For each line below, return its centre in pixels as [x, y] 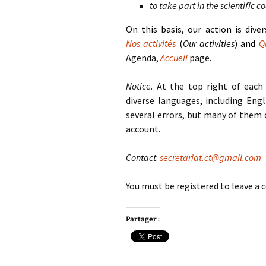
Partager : [143, 219]
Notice [138, 86]
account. [143, 129]
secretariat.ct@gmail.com [210, 157]
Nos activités [151, 43]
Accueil [174, 58]
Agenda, [143, 58]
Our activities [209, 43]
